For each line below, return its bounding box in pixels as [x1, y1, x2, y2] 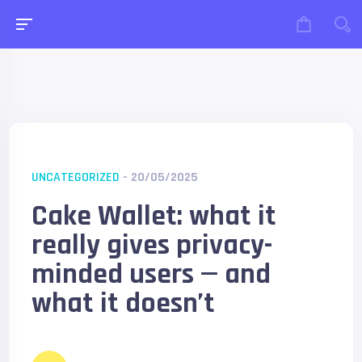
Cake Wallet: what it [32, 198, 277, 234]
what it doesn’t [32, 285, 216, 322]
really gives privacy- [32, 227, 273, 263]
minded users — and [32, 256, 271, 293]
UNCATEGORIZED [32, 169, 120, 186]
